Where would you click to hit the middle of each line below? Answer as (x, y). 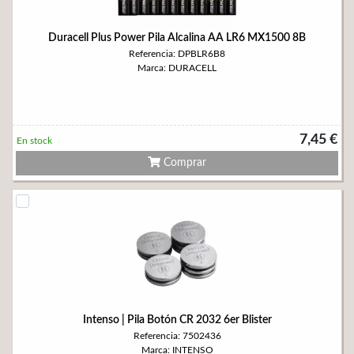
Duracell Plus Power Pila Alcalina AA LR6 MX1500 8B (177, 38)
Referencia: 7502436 (177, 336)
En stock (34, 141)
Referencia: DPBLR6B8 (177, 54)
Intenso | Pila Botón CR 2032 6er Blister (177, 320)
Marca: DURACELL (177, 68)
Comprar (183, 163)
